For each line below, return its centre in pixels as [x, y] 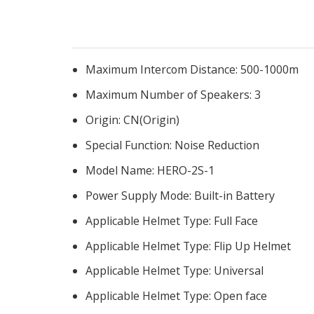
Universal [239, 271]
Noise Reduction [217, 145]
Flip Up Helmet [252, 246]
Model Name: [121, 170]
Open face [240, 296]
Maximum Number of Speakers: [170, 94]
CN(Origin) [151, 120]
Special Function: [130, 145]
